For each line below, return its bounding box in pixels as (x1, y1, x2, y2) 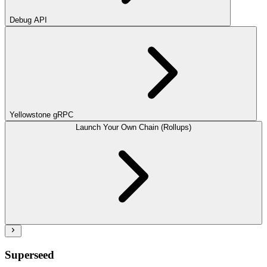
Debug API (10, 15, 47, 25)
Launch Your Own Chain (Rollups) (76, 123, 191, 132)
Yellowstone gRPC (10, 110, 73, 120)
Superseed (5, 249, 54, 262)
